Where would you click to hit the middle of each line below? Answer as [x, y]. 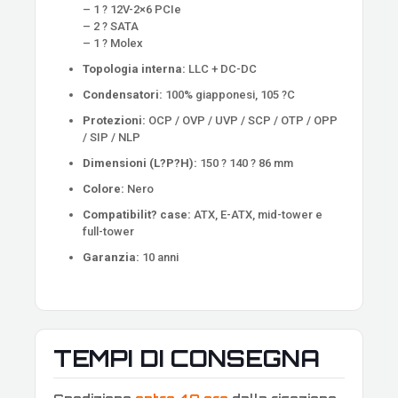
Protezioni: [115, 120]
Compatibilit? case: [137, 214]
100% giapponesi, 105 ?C [229, 94]
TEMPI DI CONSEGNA [187, 358]
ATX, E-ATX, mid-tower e [257, 214]
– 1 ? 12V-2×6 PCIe [132, 9]
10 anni [159, 257]
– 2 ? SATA [111, 26]
